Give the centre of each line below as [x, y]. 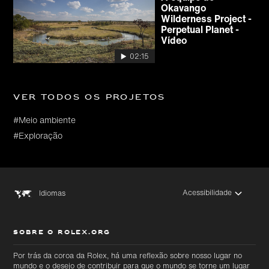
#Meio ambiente [45, 120]
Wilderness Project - [207, 19]
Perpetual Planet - [200, 30]
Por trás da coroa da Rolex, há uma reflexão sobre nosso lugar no [128, 255]
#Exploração [38, 136]
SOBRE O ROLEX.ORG [62, 233]
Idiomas [53, 193]
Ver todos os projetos [89, 98]
